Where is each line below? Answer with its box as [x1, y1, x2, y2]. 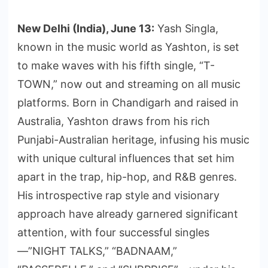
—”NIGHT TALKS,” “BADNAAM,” [17, 245, 177, 258]
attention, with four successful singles [17, 226, 209, 239]
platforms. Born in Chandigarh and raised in [17, 96, 239, 109]
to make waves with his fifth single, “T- [17, 59, 215, 72]
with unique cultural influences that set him [17, 152, 234, 165]
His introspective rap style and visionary [17, 189, 220, 202]
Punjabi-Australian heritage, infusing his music [17, 133, 249, 147]
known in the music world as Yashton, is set [17, 41, 239, 54]
